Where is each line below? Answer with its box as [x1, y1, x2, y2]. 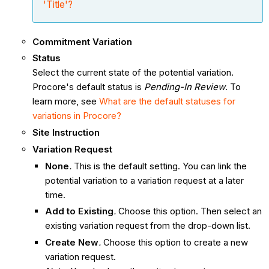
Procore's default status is [32, 81, 144, 93]
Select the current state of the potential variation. [32, 67, 234, 79]
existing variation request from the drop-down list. [44, 220, 253, 232]
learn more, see [32, 95, 99, 107]
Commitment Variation [32, 35, 132, 47]
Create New [44, 237, 98, 249]
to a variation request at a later [116, 174, 244, 186]
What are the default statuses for [98, 95, 235, 107]
